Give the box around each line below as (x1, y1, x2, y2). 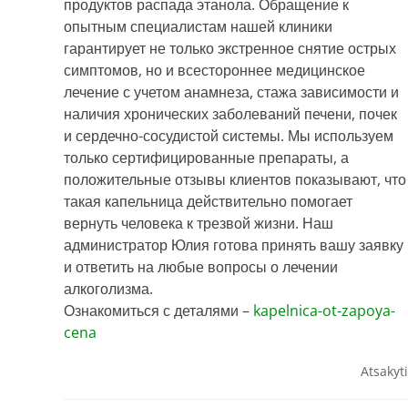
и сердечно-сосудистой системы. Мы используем (64, 126, 393, 147)
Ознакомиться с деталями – (64, 301, 253, 321)
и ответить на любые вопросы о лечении (64, 257, 338, 278)
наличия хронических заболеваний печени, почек (64, 104, 397, 125)
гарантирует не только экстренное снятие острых (64, 38, 396, 59)
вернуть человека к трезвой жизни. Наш (64, 213, 333, 234)
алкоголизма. (64, 279, 153, 300)
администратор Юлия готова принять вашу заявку (64, 235, 403, 256)
